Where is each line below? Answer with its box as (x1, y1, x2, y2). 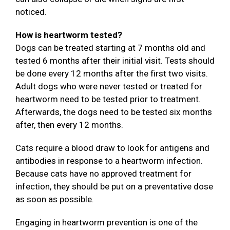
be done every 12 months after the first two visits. (15, 68, 208, 79)
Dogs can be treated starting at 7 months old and (15, 43, 205, 53)
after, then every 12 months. (15, 120, 123, 130)
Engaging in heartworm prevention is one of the (15, 217, 198, 228)
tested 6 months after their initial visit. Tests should (15, 55, 215, 66)
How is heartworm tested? (15, 30, 122, 41)
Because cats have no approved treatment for (15, 168, 191, 179)
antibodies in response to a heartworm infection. (15, 156, 203, 166)
